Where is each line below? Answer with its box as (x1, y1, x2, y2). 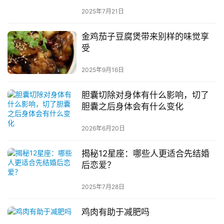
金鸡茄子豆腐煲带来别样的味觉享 (81, 31, 209, 41)
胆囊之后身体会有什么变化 (81, 101, 183, 111)
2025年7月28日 (81, 183, 124, 191)
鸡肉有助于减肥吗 (81, 207, 149, 217)
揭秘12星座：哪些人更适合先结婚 (81, 148, 209, 159)
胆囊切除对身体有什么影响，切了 (81, 89, 209, 100)
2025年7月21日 (81, 7, 124, 15)
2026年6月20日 (81, 124, 125, 132)
